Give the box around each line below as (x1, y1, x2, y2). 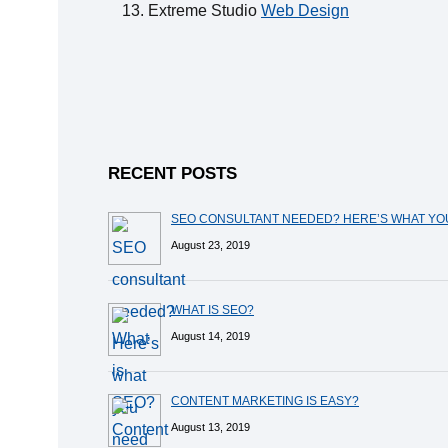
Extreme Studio (148, 2, 261, 20)
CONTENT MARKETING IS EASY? (171, 394, 359, 409)
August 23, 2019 (171, 239, 250, 252)
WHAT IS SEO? (171, 303, 254, 318)
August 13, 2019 (171, 421, 250, 434)
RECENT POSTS (108, 164, 237, 184)
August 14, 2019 (171, 330, 250, 343)
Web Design (261, 2, 349, 20)
